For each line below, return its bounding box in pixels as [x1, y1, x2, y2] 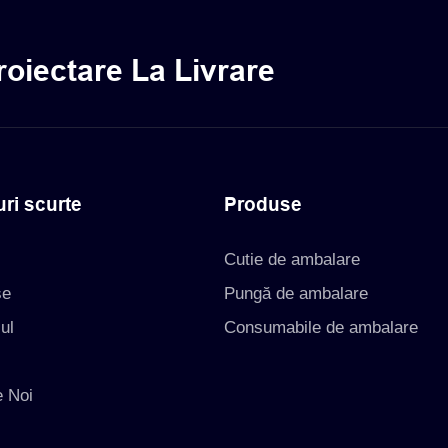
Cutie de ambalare [224, 249, 360, 269]
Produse [224, 194, 302, 216]
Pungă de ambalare [224, 283, 368, 303]
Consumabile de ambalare [224, 317, 418, 337]
